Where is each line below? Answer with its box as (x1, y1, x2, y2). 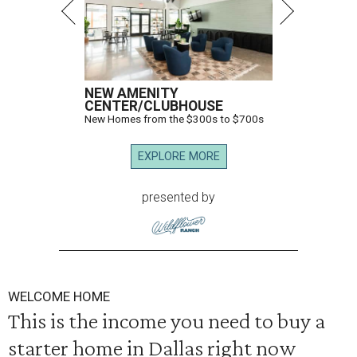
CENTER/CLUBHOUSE (84, 98, 223, 114)
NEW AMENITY (84, 85, 178, 101)
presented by (142, 190, 215, 205)
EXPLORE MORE (137, 150, 220, 163)
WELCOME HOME (8, 288, 110, 304)
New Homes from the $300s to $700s (84, 112, 264, 125)
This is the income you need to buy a (8, 307, 325, 333)
